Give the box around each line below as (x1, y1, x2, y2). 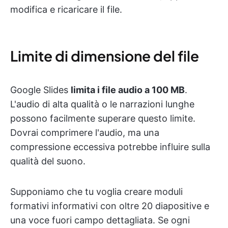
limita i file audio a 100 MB (71, 84, 185, 96)
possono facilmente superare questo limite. (10, 113, 195, 124)
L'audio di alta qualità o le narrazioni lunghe (10, 99, 194, 110)
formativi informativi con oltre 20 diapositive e (10, 201, 209, 212)
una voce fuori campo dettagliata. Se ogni (10, 215, 190, 226)
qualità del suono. (10, 156, 85, 167)
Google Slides (10, 84, 71, 96)
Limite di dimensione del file (10, 47, 199, 65)
